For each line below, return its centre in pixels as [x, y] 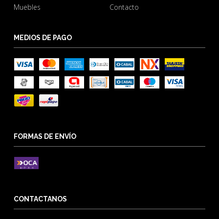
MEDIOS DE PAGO [43, 38]
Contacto [124, 7]
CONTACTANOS [41, 199]
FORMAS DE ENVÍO [45, 137]
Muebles [27, 7]
